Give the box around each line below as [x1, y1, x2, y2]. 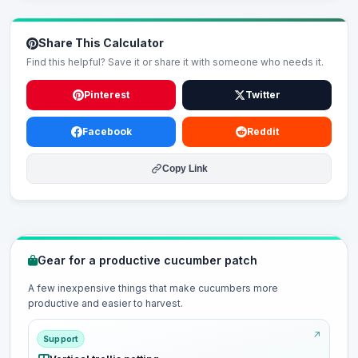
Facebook [82, 125, 132, 137]
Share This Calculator [38, 36, 164, 50]
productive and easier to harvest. [28, 297, 183, 309]
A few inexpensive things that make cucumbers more [28, 282, 278, 294]
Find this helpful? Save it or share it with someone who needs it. [26, 56, 324, 68]
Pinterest [84, 89, 129, 101]
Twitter [245, 89, 280, 101]
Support [43, 334, 79, 344]
